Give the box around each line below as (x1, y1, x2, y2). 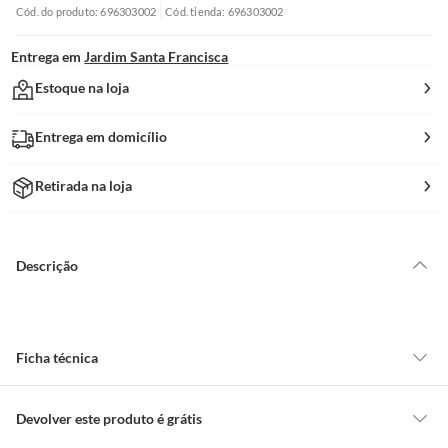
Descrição (16, 256, 78, 274)
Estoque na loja (35, 79, 130, 96)
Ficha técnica (16, 348, 98, 366)
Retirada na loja (35, 177, 133, 194)
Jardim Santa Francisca (84, 48, 229, 65)
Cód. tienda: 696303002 (165, 4, 284, 18)
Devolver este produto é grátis (16, 409, 202, 427)
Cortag (216, 408, 259, 425)
